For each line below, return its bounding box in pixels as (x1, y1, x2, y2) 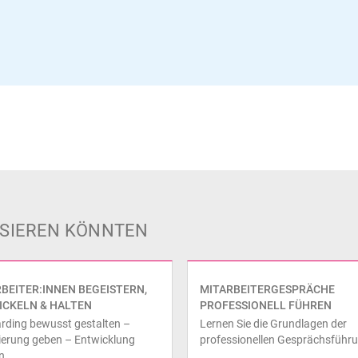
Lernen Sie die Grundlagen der (200, 316, 347, 330)
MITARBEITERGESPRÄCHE (200, 282, 335, 296)
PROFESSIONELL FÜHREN (200, 298, 332, 312)
